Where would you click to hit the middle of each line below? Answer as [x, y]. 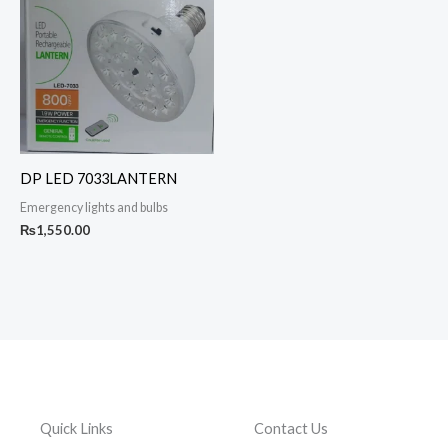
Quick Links [76, 429]
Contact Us [291, 429]
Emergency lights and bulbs [94, 207]
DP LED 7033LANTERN [98, 179]
